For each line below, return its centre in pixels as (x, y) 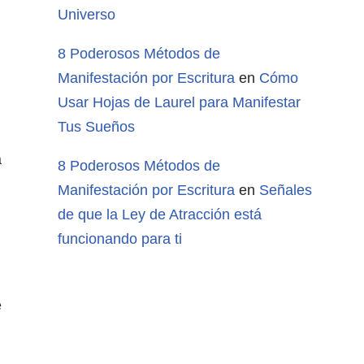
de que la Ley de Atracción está (160, 215)
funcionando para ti (120, 239)
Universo (87, 15)
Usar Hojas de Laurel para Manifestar (179, 103)
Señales (286, 191)
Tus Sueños (96, 127)
